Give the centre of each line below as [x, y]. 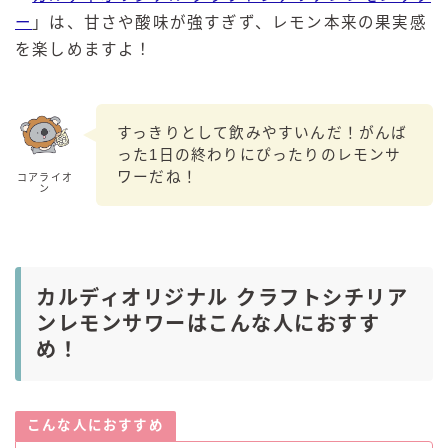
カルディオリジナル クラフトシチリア [222, 298]
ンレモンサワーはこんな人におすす [208, 324]
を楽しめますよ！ [84, 49]
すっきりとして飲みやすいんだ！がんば [262, 133]
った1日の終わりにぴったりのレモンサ [259, 155]
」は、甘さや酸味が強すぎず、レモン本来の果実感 [229, 22]
